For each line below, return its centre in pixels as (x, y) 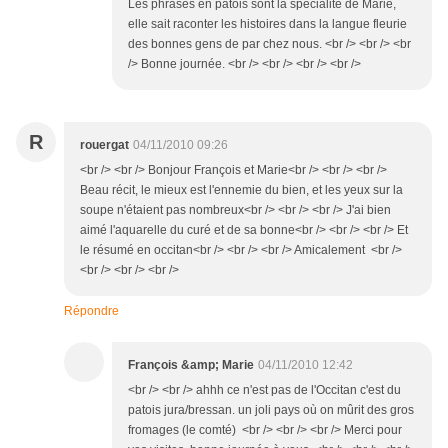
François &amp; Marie (191, 365)
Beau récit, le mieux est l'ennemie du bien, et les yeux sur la (241, 190)
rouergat (104, 145)
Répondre (91, 311)
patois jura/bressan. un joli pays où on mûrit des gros (271, 410)
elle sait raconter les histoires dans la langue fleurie (267, 24)
